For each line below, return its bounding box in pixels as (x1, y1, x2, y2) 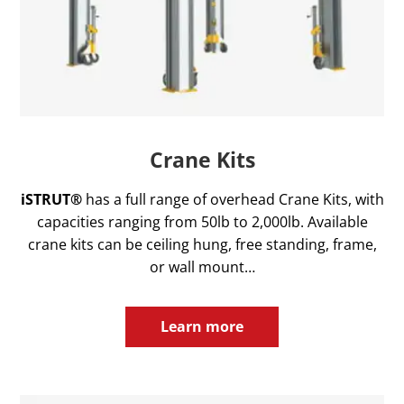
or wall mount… (149, 256, 255, 277)
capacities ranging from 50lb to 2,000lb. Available (36, 211, 368, 232)
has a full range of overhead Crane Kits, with (85, 188, 384, 209)
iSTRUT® (20, 188, 86, 209)
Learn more (161, 316, 243, 336)
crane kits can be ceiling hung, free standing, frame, (27, 234, 377, 254)
